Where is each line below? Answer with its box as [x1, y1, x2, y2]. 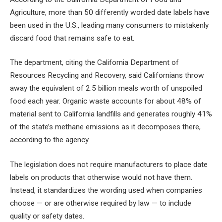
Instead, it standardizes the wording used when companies [10, 185, 202, 195]
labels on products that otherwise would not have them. [10, 172, 192, 182]
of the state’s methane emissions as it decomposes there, [10, 122, 201, 132]
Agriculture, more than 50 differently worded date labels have [10, 7, 210, 17]
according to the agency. [10, 135, 90, 145]
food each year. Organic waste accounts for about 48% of [10, 97, 201, 106]
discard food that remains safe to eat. [10, 33, 134, 43]
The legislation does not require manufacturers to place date [10, 160, 208, 169]
